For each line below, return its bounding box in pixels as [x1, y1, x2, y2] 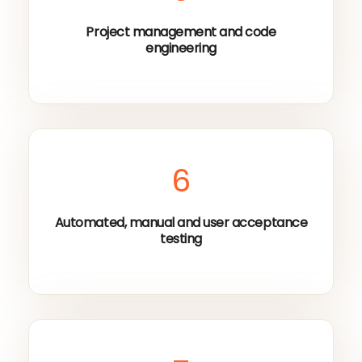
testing [160, 229, 202, 249]
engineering [145, 39, 217, 58]
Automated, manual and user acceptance [54, 213, 308, 233]
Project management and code [86, 23, 276, 42]
